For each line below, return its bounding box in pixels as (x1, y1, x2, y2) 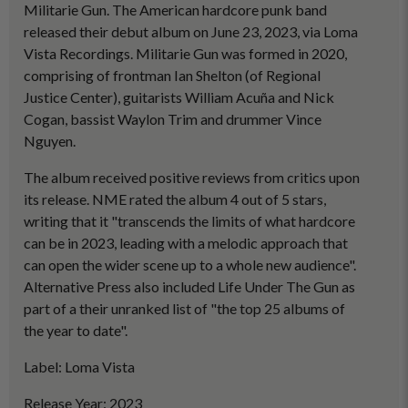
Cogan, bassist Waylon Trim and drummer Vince (24, 110, 321, 127)
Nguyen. (24, 132, 76, 149)
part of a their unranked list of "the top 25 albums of (24, 300, 345, 317)
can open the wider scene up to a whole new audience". (24, 256, 356, 273)
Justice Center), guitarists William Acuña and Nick (24, 88, 334, 106)
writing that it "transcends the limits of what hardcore (24, 212, 355, 229)
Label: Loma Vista (24, 358, 135, 375)
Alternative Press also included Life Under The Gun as (24, 278, 355, 295)
